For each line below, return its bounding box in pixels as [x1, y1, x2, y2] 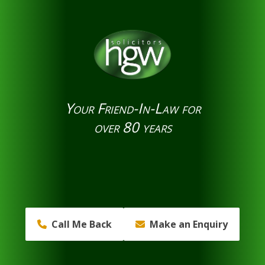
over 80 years [93, 117, 172, 137]
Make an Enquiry [150, 218, 228, 231]
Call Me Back [51, 218, 112, 231]
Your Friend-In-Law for [64, 98, 201, 118]
